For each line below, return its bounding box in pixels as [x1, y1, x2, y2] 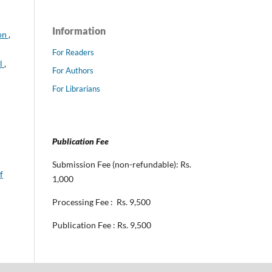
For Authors [52, 66, 93, 76]
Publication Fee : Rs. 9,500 [52, 220, 158, 230]
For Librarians [52, 84, 100, 94]
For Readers [52, 47, 94, 58]
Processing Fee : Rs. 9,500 [52, 197, 151, 207]
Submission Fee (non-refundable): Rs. [52, 159, 191, 169]
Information [52, 25, 106, 37]
